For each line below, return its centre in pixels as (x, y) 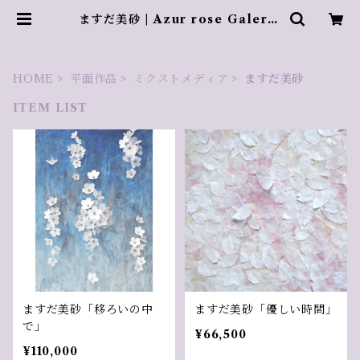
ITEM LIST (51, 108)
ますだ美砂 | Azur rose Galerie (180, 19)
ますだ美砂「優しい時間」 (266, 309)
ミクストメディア (181, 79)
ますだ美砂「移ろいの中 (88, 309)
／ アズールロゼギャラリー (180, 32)
